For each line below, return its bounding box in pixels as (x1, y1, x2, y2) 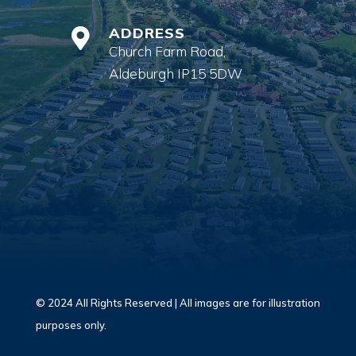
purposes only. (35, 319, 106, 331)
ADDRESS (108, 24, 185, 42)
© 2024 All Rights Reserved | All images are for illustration (35, 296, 320, 309)
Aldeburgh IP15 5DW (108, 65, 242, 82)
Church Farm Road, (108, 43, 226, 60)
